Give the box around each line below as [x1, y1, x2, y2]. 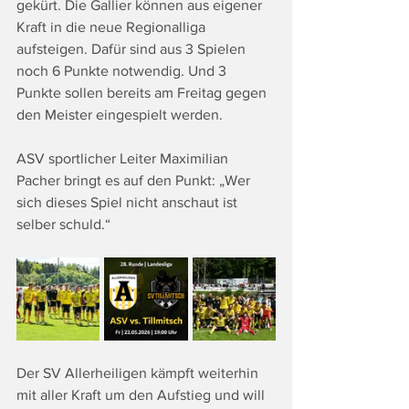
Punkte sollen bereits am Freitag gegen [16, 85, 270, 101]
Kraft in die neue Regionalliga [16, 19, 209, 36]
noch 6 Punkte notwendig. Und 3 [16, 63, 230, 79]
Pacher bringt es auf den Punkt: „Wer [16, 173, 254, 189]
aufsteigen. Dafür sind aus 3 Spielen [16, 41, 249, 58]
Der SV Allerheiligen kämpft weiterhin [16, 365, 262, 382]
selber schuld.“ [16, 216, 110, 233]
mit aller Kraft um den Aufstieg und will [16, 387, 268, 404]
